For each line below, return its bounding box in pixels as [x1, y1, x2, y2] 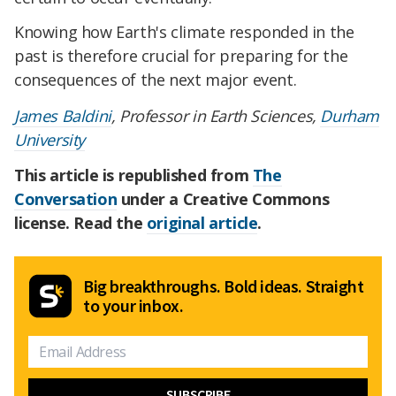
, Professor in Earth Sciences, [110, 105, 321, 127]
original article [146, 212, 258, 234]
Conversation [14, 188, 118, 210]
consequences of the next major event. [14, 69, 297, 91]
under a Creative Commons [117, 188, 330, 210]
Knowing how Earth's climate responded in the [14, 21, 354, 43]
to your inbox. [83, 294, 184, 317]
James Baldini [14, 105, 111, 127]
